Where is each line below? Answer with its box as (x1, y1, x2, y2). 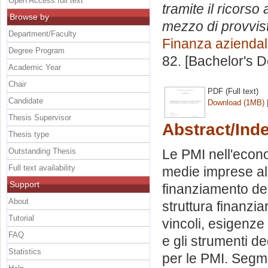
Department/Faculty (8, 29, 77, 38)
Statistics (8, 246, 41, 256)
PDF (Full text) (208, 86, 258, 96)
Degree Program (8, 45, 65, 55)
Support (10, 179, 39, 189)
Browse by (10, 11, 49, 22)
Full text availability (8, 163, 75, 172)
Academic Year (8, 62, 61, 72)
